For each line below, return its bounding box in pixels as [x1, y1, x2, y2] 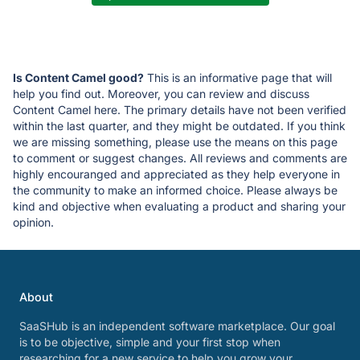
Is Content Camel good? [13, 71, 144, 85]
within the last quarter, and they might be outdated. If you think [13, 119, 346, 133]
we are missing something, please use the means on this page [13, 135, 337, 149]
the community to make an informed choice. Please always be [13, 183, 337, 198]
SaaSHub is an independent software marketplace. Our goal [19, 319, 335, 333]
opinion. [13, 215, 54, 230]
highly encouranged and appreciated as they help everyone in [13, 167, 340, 182]
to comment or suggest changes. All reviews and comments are [13, 151, 347, 166]
